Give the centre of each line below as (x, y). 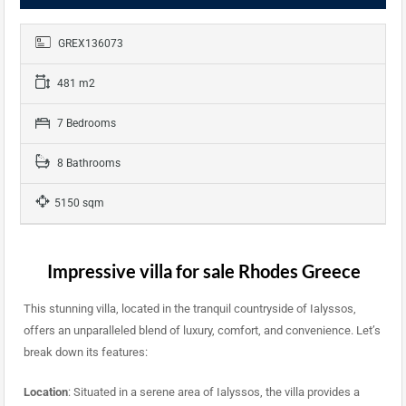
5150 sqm (79, 203)
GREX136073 (89, 44)
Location (45, 392)
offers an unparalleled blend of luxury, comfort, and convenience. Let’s (202, 331)
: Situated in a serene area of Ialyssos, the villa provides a (213, 392)
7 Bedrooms (85, 124)
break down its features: (85, 353)
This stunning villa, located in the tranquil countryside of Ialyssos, (189, 309)
